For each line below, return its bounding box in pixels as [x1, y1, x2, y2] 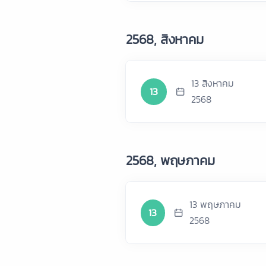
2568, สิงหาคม [126, 30, 204, 49]
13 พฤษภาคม [189, 197, 241, 211]
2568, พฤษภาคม [126, 151, 215, 170]
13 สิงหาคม [191, 76, 235, 90]
